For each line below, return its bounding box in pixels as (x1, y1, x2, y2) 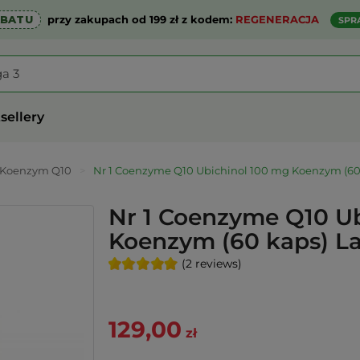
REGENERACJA (235, 13, 319, 26)
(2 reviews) (181, 256, 242, 271)
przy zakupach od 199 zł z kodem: (43, 13, 235, 26)
